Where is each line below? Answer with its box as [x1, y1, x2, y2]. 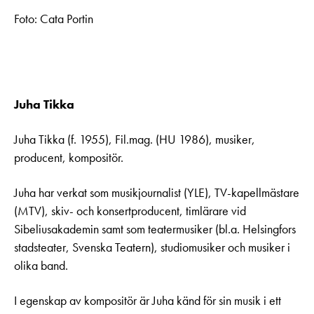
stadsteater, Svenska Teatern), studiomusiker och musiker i [14, 240, 290, 256]
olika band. [14, 258, 68, 274]
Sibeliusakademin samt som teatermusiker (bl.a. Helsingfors [14, 221, 296, 238]
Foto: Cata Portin [14, 11, 93, 27]
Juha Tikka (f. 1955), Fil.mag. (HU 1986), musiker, [14, 132, 255, 148]
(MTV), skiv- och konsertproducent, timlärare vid [14, 203, 246, 219]
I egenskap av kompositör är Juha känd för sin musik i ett [14, 293, 281, 309]
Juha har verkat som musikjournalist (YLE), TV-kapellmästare [14, 185, 299, 201]
